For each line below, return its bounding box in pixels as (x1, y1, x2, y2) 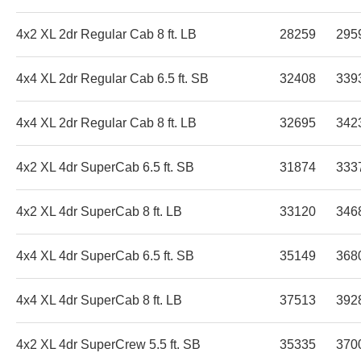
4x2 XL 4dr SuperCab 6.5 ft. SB (16, 160, 194, 174)
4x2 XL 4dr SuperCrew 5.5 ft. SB (16, 337, 201, 351)
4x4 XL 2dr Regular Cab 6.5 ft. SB (16, 71, 209, 85)
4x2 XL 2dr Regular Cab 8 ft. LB (16, 27, 197, 41)
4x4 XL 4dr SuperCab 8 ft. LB (16, 293, 182, 307)
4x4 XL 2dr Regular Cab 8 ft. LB (16, 115, 197, 130)
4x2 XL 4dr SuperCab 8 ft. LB (16, 204, 182, 218)
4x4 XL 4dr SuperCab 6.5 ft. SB (16, 248, 194, 263)
